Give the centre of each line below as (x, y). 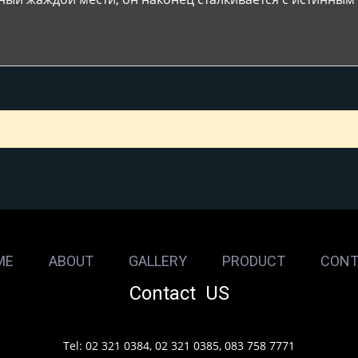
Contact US (179, 294)
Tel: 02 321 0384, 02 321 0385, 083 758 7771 (179, 346)
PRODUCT (253, 261)
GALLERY (157, 261)
